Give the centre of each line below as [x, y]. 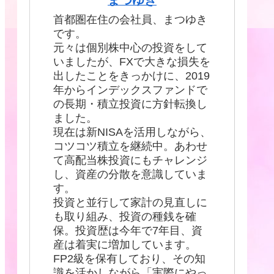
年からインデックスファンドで [130, 90]
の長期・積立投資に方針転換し [130, 104]
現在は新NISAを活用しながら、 [132, 132]
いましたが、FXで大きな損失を [132, 62]
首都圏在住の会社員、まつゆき [130, 20]
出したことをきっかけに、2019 [131, 76]
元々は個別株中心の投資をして [130, 48]
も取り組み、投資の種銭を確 [125, 217]
